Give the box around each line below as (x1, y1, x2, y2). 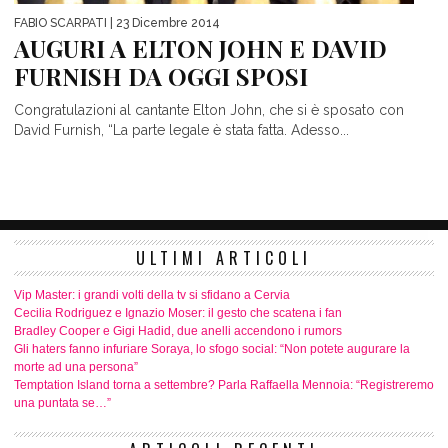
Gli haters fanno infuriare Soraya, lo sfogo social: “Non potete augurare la (14, 342, 410, 356)
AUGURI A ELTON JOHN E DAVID (14, 32, 387, 64)
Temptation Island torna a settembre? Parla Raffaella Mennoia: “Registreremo (14, 378, 434, 392)
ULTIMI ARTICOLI (136, 246, 312, 270)
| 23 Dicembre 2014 (107, 16, 220, 30)
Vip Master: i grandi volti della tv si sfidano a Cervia (14, 288, 290, 302)
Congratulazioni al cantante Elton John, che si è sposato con (14, 102, 404, 118)
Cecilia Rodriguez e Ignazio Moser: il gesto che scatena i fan (14, 306, 342, 320)
